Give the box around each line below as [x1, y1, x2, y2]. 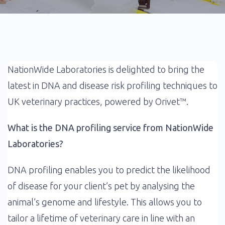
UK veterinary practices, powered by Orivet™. [8, 96, 188, 106]
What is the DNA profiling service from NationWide [8, 123, 213, 133]
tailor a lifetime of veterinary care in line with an [8, 213, 195, 223]
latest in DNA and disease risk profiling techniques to [8, 80, 217, 90]
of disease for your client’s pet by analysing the [8, 181, 195, 191]
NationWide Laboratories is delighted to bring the [8, 64, 204, 74]
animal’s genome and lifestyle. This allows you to [8, 197, 202, 207]
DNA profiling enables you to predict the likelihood [8, 165, 210, 175]
